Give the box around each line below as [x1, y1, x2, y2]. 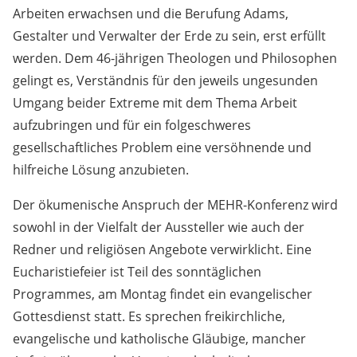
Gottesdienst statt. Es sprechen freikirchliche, [13, 307, 285, 325]
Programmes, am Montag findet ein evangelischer [13, 284, 312, 303]
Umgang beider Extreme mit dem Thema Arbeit [13, 93, 297, 112]
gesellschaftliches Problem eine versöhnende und [13, 138, 312, 156]
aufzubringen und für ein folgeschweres [13, 116, 251, 134]
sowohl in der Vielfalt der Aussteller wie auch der [13, 218, 304, 236]
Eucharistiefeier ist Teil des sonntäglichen [13, 262, 261, 280]
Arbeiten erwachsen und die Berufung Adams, [13, 4, 288, 22]
